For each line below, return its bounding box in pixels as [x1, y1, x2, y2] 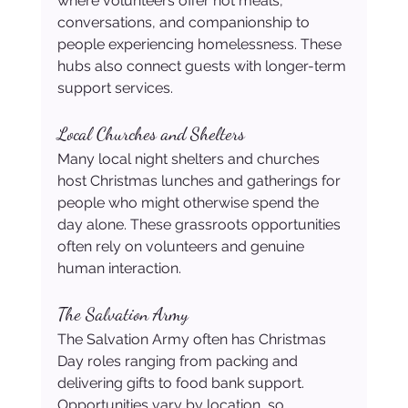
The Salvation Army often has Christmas [56, 331, 330, 349]
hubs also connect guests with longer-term [56, 57, 350, 76]
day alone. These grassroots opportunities [56, 216, 344, 234]
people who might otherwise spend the [56, 194, 322, 212]
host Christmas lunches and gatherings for [56, 172, 344, 190]
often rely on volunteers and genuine [56, 238, 308, 256]
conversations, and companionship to [56, 14, 313, 32]
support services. [56, 79, 173, 97]
